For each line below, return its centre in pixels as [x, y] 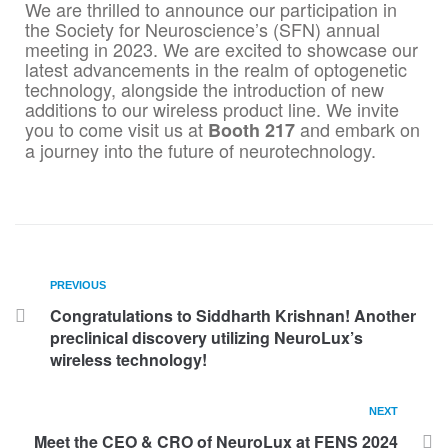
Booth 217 [251, 130]
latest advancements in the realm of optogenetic [216, 69]
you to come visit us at [116, 129]
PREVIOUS [78, 285]
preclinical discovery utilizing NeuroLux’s [206, 337]
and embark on [357, 129]
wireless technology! [128, 359]
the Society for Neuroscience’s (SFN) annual [202, 29]
